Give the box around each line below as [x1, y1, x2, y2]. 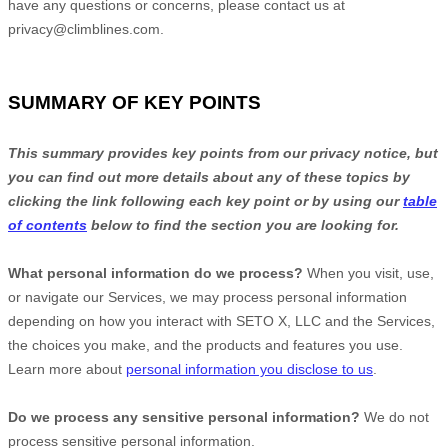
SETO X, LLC [236, 313, 321, 329]
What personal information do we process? [8, 265, 303, 281]
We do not [364, 409, 429, 425]
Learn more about [8, 361, 126, 377]
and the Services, [321, 313, 435, 329]
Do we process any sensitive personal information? [8, 409, 360, 425]
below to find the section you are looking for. [87, 217, 399, 233]
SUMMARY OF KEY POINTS [8, 92, 261, 113]
